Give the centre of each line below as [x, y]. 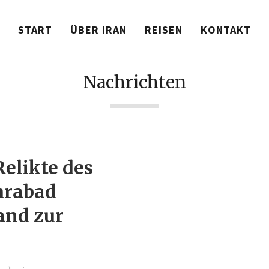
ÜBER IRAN [98, 30]
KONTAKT [226, 30]
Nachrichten [134, 82]
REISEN [164, 30]
